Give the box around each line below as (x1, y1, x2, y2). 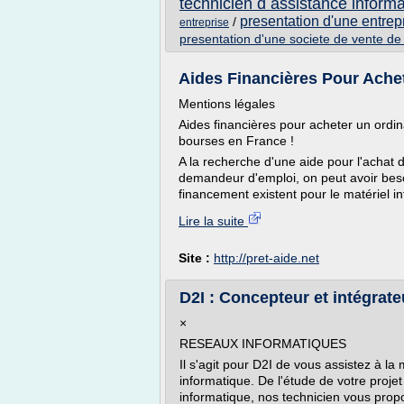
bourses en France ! (179, 133, 294, 148)
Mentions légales (179, 96, 275, 111)
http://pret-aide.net (214, 251, 319, 265)
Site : (179, 251, 214, 265)
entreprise (179, 16, 229, 29)
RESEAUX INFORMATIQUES (179, 336, 346, 351)
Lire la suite (179, 214, 248, 228)
